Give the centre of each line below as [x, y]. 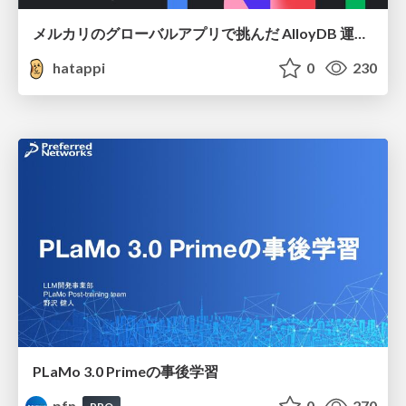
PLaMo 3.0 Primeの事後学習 [126, 371]
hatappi [78, 68]
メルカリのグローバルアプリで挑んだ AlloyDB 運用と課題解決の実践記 [360, 34]
